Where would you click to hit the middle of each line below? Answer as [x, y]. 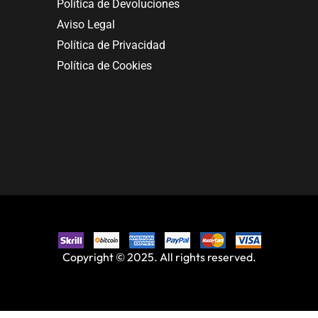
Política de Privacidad [111, 45]
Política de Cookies [104, 65]
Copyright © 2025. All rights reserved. [159, 257]
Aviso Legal [86, 24]
